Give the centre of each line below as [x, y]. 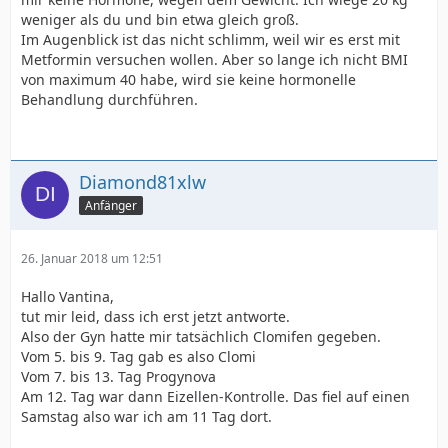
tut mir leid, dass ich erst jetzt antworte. [155, 316]
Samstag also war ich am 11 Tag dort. [146, 416]
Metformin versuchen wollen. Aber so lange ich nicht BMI [214, 59]
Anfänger [111, 205]
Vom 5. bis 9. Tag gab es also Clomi [138, 356]
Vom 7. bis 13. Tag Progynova [118, 376]
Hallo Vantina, [67, 296]
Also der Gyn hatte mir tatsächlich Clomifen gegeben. [201, 336]
